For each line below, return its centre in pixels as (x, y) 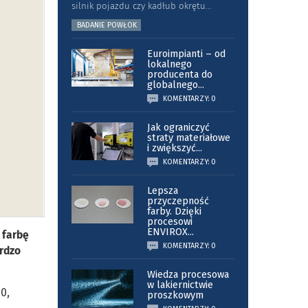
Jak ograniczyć (178, 128)
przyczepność (178, 201)
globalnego (172, 85)
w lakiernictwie (180, 285)
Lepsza (162, 191)
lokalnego (169, 65)
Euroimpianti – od (186, 54)
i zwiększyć (171, 148)
